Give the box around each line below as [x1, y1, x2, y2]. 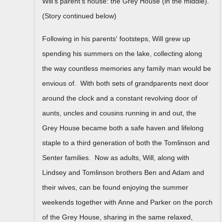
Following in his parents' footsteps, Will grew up [42, 34, 190, 43]
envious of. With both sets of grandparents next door [42, 79, 209, 87]
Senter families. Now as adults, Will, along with [42, 153, 189, 162]
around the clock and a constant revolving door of [42, 94, 197, 102]
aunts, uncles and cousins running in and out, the [42, 109, 196, 117]
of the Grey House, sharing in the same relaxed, [42, 213, 193, 221]
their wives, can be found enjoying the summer [42, 183, 188, 191]
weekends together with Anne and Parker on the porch [42, 198, 213, 206]
